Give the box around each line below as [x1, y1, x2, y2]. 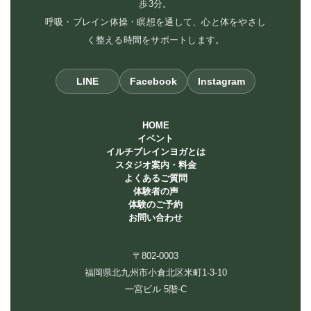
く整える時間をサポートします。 [86, 35, 225, 46]
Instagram [198, 76, 245, 87]
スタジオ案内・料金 [115, 160, 196, 171]
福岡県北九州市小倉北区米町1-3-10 [84, 267, 227, 278]
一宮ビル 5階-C [124, 284, 187, 295]
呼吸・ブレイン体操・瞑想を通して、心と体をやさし [44, 17, 267, 28]
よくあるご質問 [124, 173, 187, 184]
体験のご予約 [128, 199, 183, 210]
